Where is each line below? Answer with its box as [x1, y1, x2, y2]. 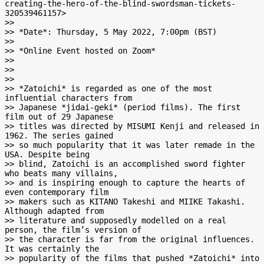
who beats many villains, [5, 169, 118, 178]
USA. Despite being [5, 150, 90, 159]
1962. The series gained [5, 131, 113, 140]
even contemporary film [5, 187, 108, 197]
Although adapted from [5, 206, 104, 216]
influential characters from [5, 93, 132, 103]
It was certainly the [5, 244, 99, 253]
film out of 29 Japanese [5, 112, 113, 121]
